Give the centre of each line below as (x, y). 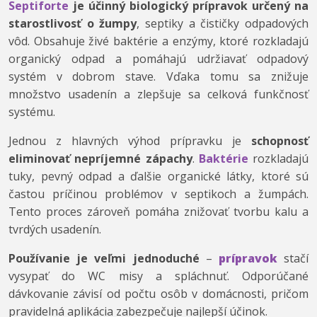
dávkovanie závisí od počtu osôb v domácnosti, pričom (158, 294)
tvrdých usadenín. (55, 230)
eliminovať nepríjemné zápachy (100, 159)
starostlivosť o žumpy (73, 24)
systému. (32, 112)
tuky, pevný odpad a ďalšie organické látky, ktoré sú (158, 177)
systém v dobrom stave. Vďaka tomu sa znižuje (158, 77)
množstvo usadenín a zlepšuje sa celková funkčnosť (158, 94)
